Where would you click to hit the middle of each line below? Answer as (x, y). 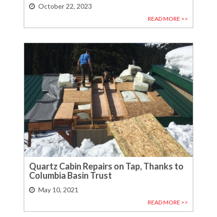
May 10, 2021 (58, 189)
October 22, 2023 (65, 6)
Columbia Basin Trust (70, 176)
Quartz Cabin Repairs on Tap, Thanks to (106, 166)
